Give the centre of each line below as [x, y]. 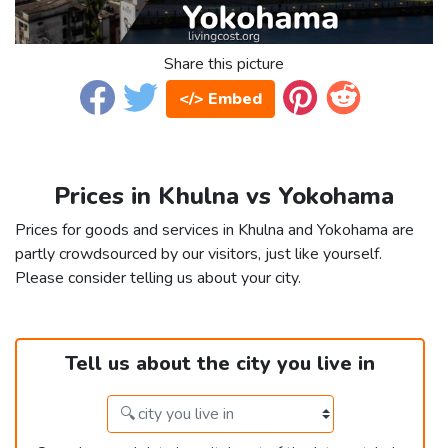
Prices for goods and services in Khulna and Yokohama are [214, 230]
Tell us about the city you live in [220, 364]
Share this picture [224, 64]
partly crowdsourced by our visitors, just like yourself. [198, 254]
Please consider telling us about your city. [158, 278]
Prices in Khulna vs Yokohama [224, 196]
